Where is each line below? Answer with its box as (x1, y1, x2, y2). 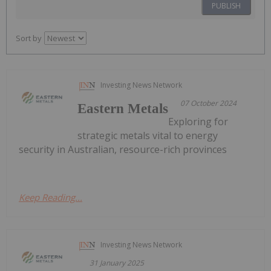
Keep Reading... (19, 191, 82, 203)
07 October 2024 (180, 97, 237, 108)
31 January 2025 (90, 257, 145, 268)
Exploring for (168, 114, 229, 128)
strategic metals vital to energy (77, 128, 218, 142)
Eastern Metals (77, 100, 169, 116)
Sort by (16, 32, 42, 44)
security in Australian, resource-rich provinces (19, 142, 227, 156)
